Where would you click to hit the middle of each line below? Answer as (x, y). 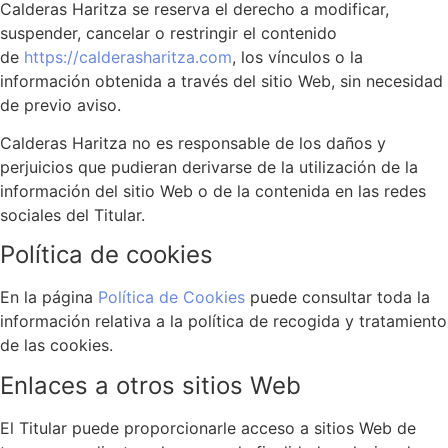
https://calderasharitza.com (128, 56)
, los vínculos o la (297, 56)
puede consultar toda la (337, 297)
